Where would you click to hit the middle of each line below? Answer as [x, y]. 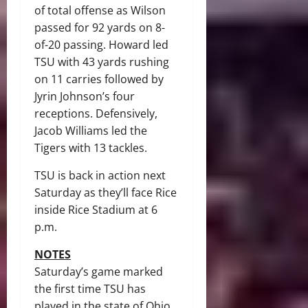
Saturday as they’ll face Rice [106, 193]
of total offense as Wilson [100, 11]
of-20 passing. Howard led [101, 45]
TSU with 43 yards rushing [102, 62]
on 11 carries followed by [99, 79]
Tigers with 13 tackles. [91, 148]
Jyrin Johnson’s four [85, 97]
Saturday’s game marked [99, 272]
